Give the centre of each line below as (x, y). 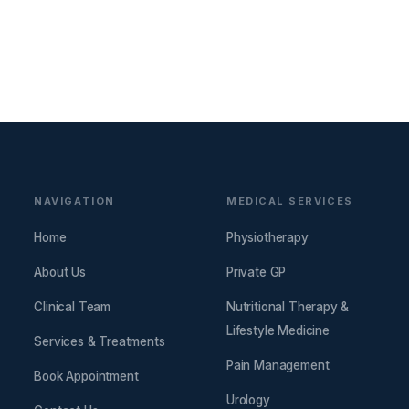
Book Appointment (86, 376)
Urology (248, 400)
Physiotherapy (267, 237)
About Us (60, 272)
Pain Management (278, 365)
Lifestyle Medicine (278, 330)
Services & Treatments (100, 341)
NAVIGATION (74, 201)
